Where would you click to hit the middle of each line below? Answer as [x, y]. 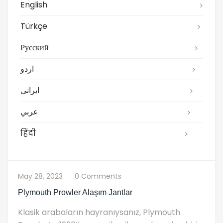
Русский [35, 47]
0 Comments [98, 176]
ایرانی [30, 90]
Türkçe [34, 26]
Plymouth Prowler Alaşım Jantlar [75, 192]
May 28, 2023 [40, 176]
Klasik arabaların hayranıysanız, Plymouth [99, 212]
